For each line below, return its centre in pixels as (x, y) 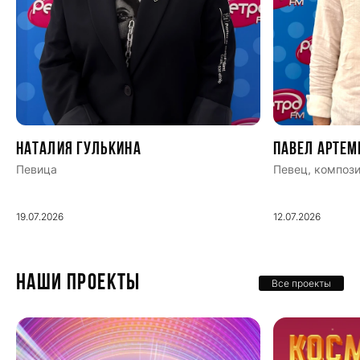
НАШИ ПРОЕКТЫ (78, 283)
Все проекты (301, 283)
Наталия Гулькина (79, 149)
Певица (37, 169)
